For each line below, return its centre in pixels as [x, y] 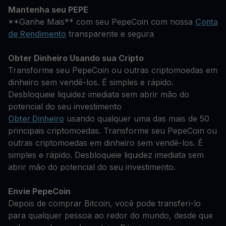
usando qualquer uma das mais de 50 [137, 119]
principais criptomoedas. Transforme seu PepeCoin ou [112, 131]
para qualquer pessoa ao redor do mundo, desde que [110, 215]
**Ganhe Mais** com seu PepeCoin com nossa [102, 22]
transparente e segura [110, 34]
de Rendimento [37, 34]
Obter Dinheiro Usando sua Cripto [76, 58]
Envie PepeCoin [39, 191]
